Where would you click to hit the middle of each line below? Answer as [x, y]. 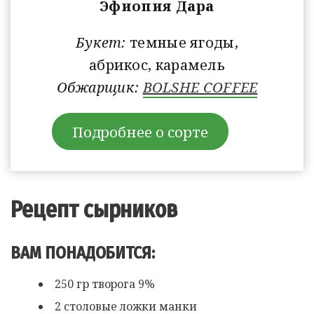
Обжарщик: [100, 88]
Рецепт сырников [100, 210]
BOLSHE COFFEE [200, 88]
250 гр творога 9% [105, 284]
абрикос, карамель [157, 65]
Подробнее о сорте [140, 131]
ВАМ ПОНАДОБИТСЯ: [88, 253]
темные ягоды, [184, 43]
